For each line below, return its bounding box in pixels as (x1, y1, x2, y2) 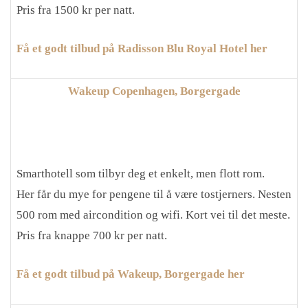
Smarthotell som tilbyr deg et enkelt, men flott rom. (16, 167, 265, 180)
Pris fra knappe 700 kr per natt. (16, 229, 167, 242)
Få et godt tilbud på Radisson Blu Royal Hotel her (16, 41, 267, 55)
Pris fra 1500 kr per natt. (16, 3, 135, 16)
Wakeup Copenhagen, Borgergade (67, 85, 241, 98)
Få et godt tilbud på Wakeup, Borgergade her (16, 267, 245, 280)
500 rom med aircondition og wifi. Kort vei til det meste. (16, 208, 290, 221)
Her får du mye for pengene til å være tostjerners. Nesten (16, 188, 291, 201)
